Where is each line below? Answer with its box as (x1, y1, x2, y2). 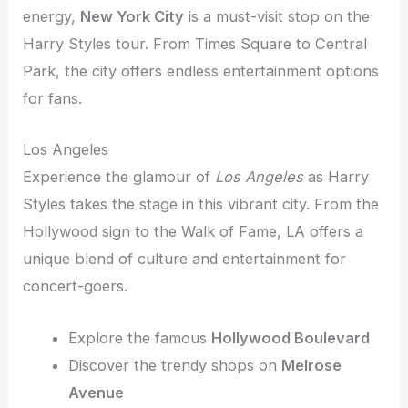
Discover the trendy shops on (67, 355, 281, 374)
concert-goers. (23, 277, 128, 296)
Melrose (280, 355, 342, 374)
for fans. (23, 89, 83, 107)
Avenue (67, 382, 124, 402)
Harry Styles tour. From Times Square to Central (23, 35, 368, 53)
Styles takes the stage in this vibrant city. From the (23, 195, 380, 214)
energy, (23, 7, 81, 25)
